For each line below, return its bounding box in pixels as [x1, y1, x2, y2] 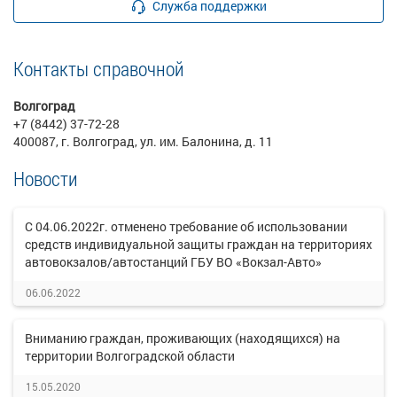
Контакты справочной [13, 56, 184, 82]
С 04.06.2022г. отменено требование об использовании [25, 218, 347, 235]
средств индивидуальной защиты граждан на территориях [25, 236, 372, 253]
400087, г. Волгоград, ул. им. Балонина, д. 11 [13, 133, 273, 150]
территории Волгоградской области [25, 347, 235, 364]
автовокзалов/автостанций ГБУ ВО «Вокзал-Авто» [25, 253, 322, 270]
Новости [13, 166, 78, 191]
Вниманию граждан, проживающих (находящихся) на [25, 330, 340, 346]
